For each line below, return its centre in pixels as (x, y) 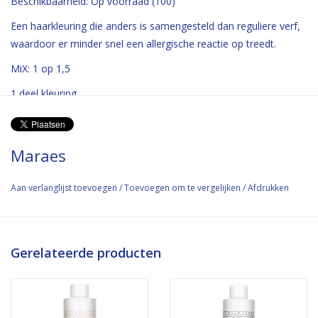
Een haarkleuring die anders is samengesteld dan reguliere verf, (155, 26)
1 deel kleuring (45, 93)
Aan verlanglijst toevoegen (64, 187)
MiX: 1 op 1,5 (42, 68)
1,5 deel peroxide (51, 118)
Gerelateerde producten (86, 252)
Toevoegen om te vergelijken (183, 187)
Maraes (38, 155)
